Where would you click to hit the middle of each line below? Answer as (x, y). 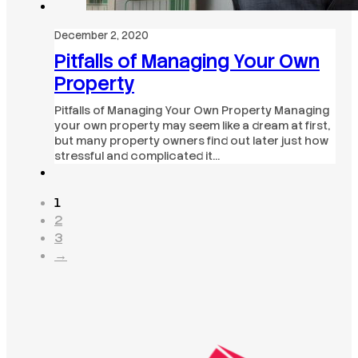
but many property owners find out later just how (191, 141)
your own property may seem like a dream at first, (192, 126)
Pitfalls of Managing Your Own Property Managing (192, 111)
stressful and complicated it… (137, 156)
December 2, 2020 (101, 36)
